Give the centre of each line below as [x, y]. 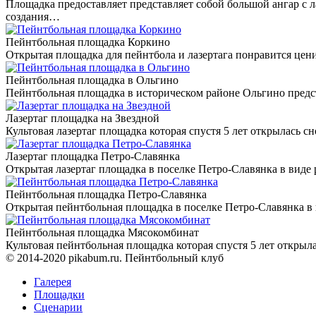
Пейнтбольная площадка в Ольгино [92, 80]
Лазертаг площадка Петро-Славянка [93, 157]
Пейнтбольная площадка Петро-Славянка [106, 195]
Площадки [59, 295]
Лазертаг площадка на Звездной [83, 119]
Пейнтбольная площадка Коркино [88, 42]
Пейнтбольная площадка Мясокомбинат [102, 233]
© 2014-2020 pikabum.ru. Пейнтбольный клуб [115, 258]
